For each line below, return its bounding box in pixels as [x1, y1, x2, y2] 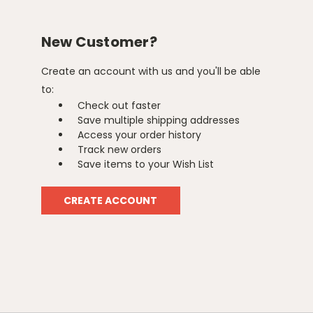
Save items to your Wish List [78, 156, 214, 171]
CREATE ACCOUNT [64, 193, 158, 208]
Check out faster [78, 98, 161, 112]
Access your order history [78, 127, 202, 142]
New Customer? [41, 31, 157, 52]
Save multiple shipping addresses [78, 112, 240, 127]
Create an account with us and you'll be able [41, 64, 261, 78]
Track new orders [78, 142, 162, 156]
